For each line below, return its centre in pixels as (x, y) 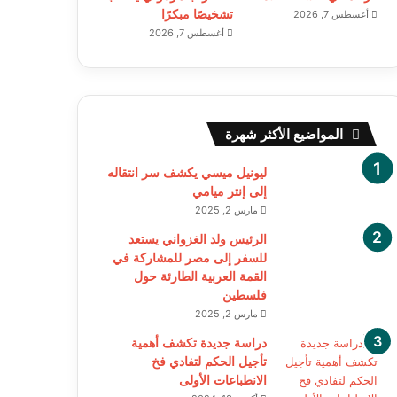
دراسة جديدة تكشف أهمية (198, 343)
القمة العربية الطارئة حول (200, 276)
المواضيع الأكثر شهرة (284, 134)
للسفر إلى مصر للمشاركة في (189, 257)
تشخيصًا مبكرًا (197, 14)
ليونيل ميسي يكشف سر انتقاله (187, 172)
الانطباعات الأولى (222, 380)
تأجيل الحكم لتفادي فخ (209, 361)
